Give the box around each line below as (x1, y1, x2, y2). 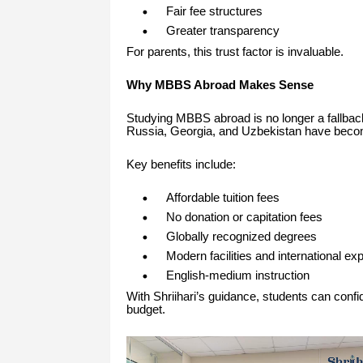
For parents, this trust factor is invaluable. (126, 45, 344, 59)
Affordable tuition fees (165, 191, 280, 205)
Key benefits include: (126, 158, 236, 172)
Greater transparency (165, 24, 280, 38)
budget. (126, 303, 165, 317)
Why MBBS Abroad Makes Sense (126, 79, 314, 92)
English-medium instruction (165, 269, 310, 283)
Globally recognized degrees (165, 230, 317, 244)
